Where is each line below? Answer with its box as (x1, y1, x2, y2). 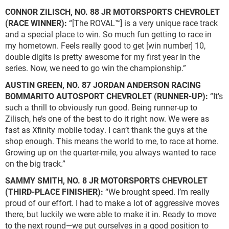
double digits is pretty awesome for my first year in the (5, 51, 200, 62)
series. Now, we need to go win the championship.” (5, 62, 188, 74)
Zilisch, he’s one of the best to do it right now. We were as (5, 113, 209, 124)
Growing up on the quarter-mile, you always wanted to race (5, 147, 216, 158)
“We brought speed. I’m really (103, 186, 210, 197)
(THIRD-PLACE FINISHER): (5, 186, 103, 197)
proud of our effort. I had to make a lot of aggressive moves (5, 197, 219, 209)
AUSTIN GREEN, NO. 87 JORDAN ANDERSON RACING (5, 79, 201, 90)
